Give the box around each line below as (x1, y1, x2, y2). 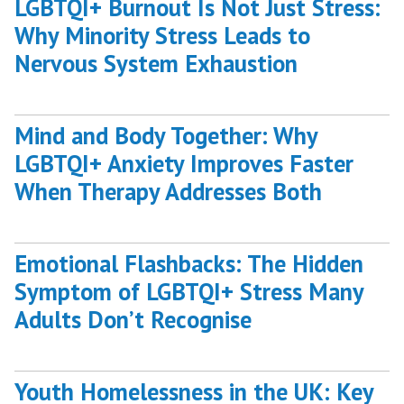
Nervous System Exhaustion (14, 47, 298, 78)
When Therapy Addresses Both (14, 175, 322, 207)
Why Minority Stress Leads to (14, 19, 310, 50)
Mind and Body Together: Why (14, 119, 317, 151)
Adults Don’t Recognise (14, 303, 252, 335)
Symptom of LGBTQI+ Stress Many (14, 275, 363, 307)
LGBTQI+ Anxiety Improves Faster (14, 147, 353, 179)
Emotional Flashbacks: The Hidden (14, 247, 363, 279)
